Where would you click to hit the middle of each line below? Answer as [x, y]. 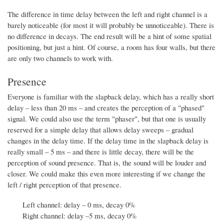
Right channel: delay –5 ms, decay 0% [79, 215]
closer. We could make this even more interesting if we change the [106, 173]
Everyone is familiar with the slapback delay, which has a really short [111, 96]
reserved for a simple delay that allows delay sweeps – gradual [100, 129]
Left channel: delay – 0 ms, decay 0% [79, 204]
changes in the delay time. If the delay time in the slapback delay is [108, 140]
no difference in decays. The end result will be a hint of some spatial [109, 36]
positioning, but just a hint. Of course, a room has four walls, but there [111, 47]
